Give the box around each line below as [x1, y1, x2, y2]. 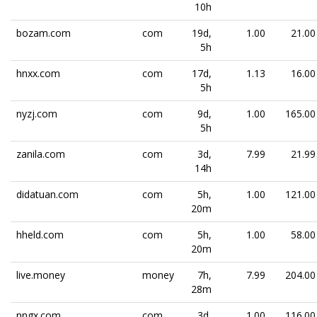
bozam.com [16, 26, 71, 40]
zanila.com [16, 147, 65, 161]
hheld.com [16, 228, 64, 241]
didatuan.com [16, 188, 79, 201]
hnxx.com [16, 67, 60, 80]
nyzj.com [16, 107, 57, 120]
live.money [16, 268, 65, 282]
